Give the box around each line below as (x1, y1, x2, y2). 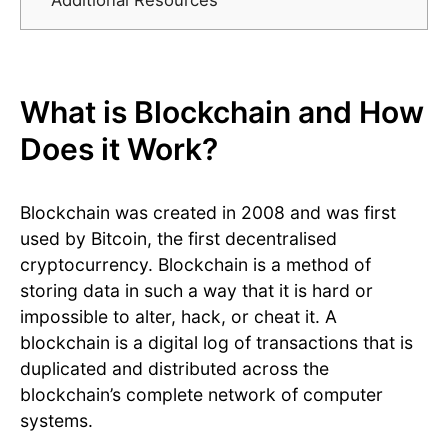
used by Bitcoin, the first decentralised (20, 228, 337, 250)
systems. (20, 410, 93, 432)
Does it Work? (20, 131, 218, 168)
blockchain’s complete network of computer (20, 384, 383, 406)
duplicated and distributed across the (20, 358, 329, 380)
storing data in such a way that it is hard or (20, 280, 373, 302)
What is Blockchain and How (20, 94, 424, 131)
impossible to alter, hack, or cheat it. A (20, 306, 337, 328)
